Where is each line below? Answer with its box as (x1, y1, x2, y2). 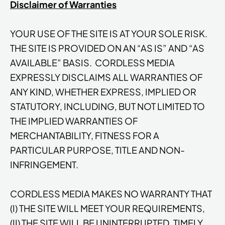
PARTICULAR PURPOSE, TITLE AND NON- (10, 144, 185, 156)
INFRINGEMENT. (10, 158, 78, 170)
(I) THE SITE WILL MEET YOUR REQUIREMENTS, (10, 202, 205, 214)
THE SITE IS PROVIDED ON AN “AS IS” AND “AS (10, 42, 204, 54)
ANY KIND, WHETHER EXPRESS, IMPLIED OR (10, 85, 196, 97)
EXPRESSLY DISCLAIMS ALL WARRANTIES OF (10, 71, 202, 83)
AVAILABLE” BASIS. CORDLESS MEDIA (10, 56, 175, 68)
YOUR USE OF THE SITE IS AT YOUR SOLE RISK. (10, 27, 207, 39)
